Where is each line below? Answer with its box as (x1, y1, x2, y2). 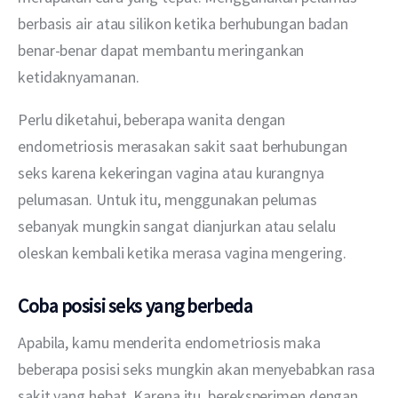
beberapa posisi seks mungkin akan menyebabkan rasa (18, 359, 379, 380)
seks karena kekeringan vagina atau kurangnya (18, 162, 328, 183)
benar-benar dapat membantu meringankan (18, 40, 308, 61)
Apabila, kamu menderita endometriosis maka (18, 332, 324, 354)
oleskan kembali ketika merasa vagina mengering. (18, 242, 346, 263)
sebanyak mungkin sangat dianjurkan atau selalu (18, 215, 339, 236)
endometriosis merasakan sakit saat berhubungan (18, 135, 351, 156)
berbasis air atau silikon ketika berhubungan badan (18, 13, 353, 35)
